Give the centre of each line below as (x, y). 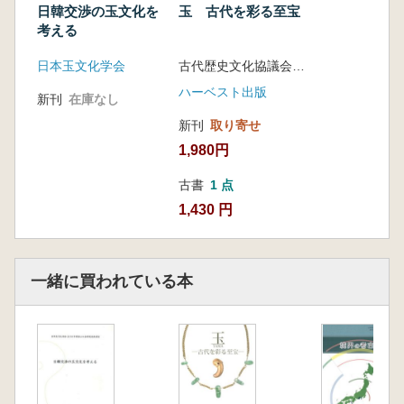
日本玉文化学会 (81, 66)
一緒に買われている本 (112, 282)
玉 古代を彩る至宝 (240, 12)
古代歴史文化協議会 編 (299, 66)
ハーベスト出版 (223, 92)
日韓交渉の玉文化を (98, 12)
